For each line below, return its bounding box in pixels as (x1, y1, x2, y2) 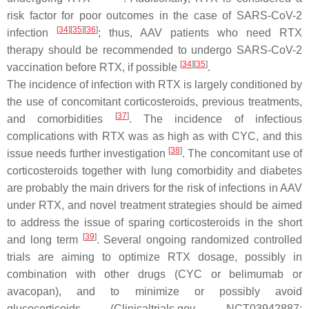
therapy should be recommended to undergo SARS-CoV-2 (7, 44, 302, 56)
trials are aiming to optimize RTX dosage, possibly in (7, 251, 302, 263)
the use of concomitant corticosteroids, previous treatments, (7, 96, 302, 108)
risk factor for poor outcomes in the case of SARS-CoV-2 (7, 10, 302, 21)
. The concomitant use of (182, 148, 302, 159)
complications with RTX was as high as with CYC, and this (7, 130, 302, 142)
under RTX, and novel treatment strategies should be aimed (7, 199, 302, 211)
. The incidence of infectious (128, 113, 303, 125)
